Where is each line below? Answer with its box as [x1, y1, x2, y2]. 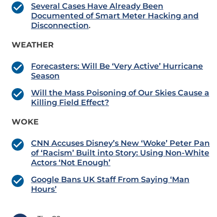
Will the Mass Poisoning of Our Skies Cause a [31, 88, 209, 98]
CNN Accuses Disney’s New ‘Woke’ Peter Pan [31, 139, 210, 148]
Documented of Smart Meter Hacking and [31, 11, 199, 21]
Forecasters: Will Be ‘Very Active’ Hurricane [31, 62, 203, 71]
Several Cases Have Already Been [31, 1, 163, 11]
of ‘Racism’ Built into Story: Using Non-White [31, 148, 209, 158]
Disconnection [31, 21, 89, 31]
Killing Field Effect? [31, 98, 109, 108]
